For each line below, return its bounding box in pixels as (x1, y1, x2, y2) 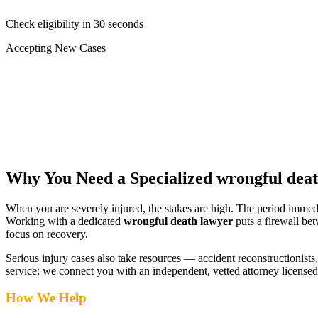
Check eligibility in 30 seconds (6, 17, 143, 30)
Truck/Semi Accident (31, 79, 126, 92)
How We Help (6, 290, 87, 306)
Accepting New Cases (6, 41, 106, 54)
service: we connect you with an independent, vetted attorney (6, 264, 279, 277)
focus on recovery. (6, 227, 88, 240)
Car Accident (31, 67, 90, 79)
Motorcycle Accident (31, 92, 125, 105)
